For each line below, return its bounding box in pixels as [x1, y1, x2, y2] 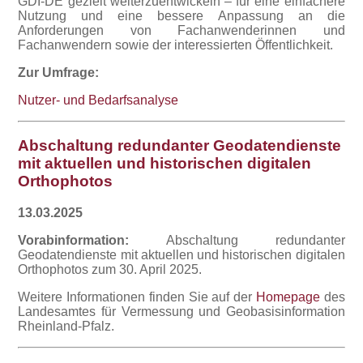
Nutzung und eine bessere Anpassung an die [18, 8, 345, 23]
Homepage [255, 290, 320, 305]
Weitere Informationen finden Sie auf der [18, 290, 256, 305]
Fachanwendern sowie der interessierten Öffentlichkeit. [18, 37, 334, 52]
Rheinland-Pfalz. [18, 319, 115, 334]
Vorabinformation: [18, 233, 130, 248]
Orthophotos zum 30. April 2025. [18, 263, 203, 277]
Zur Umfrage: [18, 65, 100, 79]
